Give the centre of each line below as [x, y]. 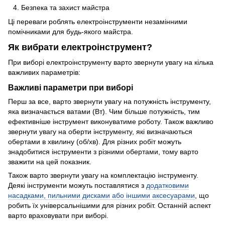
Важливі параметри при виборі [71, 88]
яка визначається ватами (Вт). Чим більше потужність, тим [104, 112]
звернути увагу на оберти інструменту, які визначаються [100, 132]
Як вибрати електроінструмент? [80, 47]
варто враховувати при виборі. [58, 216]
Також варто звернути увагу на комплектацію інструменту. [103, 176]
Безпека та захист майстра [65, 7]
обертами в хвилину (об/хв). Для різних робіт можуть [95, 142]
